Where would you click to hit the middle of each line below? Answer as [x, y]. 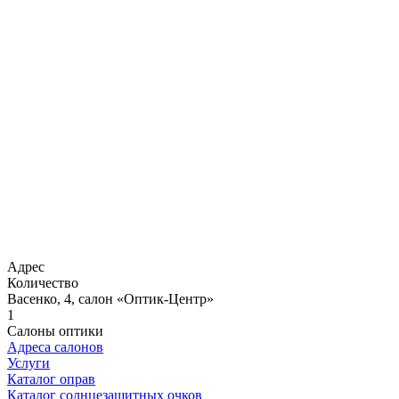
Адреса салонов [55, 346]
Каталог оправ [51, 379]
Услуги [28, 362]
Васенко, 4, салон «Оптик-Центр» [110, 298]
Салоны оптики [55, 330]
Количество [43, 282]
